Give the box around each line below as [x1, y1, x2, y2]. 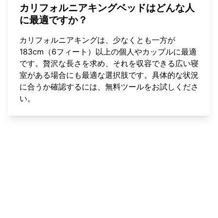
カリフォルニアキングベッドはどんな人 [19, 1, 195, 14]
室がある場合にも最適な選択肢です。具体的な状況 [19, 70, 199, 80]
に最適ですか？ [19, 14, 88, 26]
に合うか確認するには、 [19, 81, 105, 91]
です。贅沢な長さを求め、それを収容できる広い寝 [19, 58, 199, 68]
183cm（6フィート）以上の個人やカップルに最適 [19, 46, 197, 56]
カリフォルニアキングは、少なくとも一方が [19, 35, 175, 45]
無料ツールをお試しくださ [105, 81, 199, 91]
